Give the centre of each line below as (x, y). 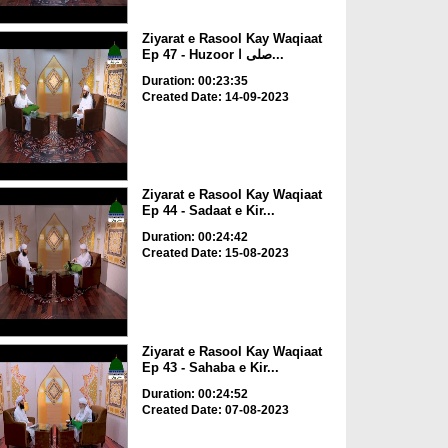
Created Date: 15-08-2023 (215, 253)
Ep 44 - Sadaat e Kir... (208, 211)
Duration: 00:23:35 (194, 80)
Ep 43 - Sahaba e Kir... (210, 367)
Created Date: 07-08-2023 (215, 409)
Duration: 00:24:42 (194, 237)
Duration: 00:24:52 (194, 393)
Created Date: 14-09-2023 (215, 96)
